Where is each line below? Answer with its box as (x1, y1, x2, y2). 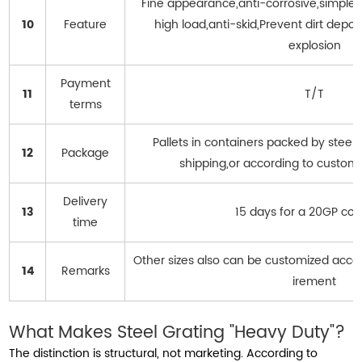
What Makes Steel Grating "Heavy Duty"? (9, 319, 346, 347)
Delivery (63, 192, 108, 212)
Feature (64, 15, 107, 35)
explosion (288, 36, 341, 56)
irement (293, 272, 337, 292)
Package (61, 144, 110, 163)
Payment (60, 74, 111, 94)
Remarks (61, 262, 110, 281)
